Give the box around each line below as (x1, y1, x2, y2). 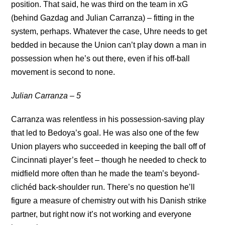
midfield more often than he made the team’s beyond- (11, 169, 200, 178)
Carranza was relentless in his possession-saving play (11, 115, 205, 124)
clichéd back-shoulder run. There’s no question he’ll (11, 183, 195, 191)
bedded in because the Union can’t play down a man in (11, 41, 207, 49)
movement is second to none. (11, 68, 116, 76)
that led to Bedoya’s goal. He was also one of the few (11, 129, 199, 137)
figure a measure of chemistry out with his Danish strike (11, 196, 207, 205)
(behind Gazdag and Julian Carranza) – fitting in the (11, 14, 195, 22)
